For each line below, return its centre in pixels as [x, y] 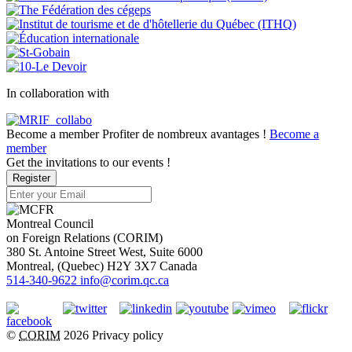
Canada [178, 266]
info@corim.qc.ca [125, 280]
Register [31, 178]
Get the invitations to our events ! [88, 163]
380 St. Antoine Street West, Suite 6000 [104, 252]
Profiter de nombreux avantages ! [184, 134]
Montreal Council [50, 224]
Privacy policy [128, 335]
